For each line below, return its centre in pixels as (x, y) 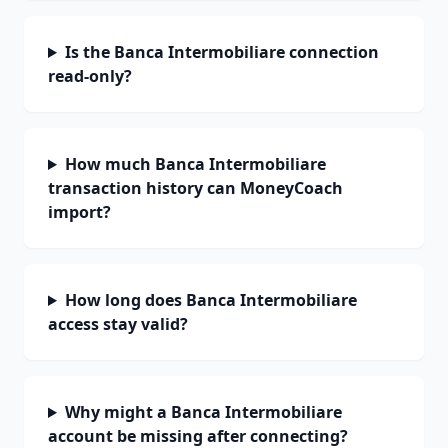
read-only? (90, 76)
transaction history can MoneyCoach (195, 188)
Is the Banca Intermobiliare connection (221, 52)
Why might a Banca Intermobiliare (203, 412)
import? (79, 212)
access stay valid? (118, 324)
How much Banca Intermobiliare (195, 164)
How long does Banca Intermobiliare (210, 300)
